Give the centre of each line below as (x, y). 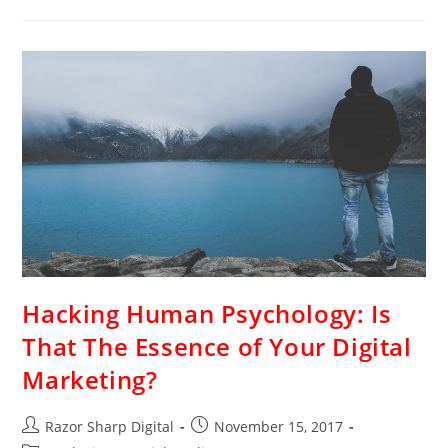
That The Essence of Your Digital (217, 347)
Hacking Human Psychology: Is (207, 314)
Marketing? (90, 380)
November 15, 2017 (279, 427)
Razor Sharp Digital (110, 427)
